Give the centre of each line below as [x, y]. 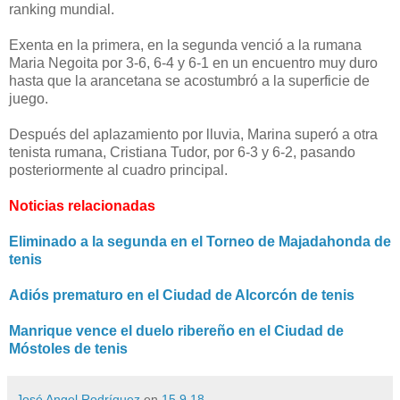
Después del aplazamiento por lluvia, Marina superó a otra [193, 134]
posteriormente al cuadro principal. [118, 170]
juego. [29, 98]
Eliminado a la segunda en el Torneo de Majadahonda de [200, 241]
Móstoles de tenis [68, 348]
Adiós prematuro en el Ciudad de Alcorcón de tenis [182, 295]
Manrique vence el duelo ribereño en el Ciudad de [176, 330]
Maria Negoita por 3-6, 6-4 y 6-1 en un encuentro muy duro [193, 62]
